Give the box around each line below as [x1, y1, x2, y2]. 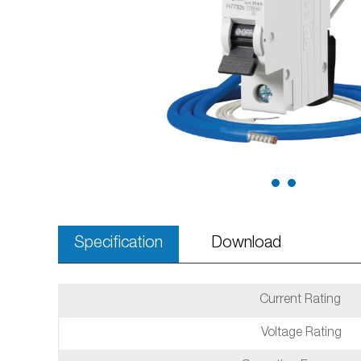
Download [211, 236, 281, 252]
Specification [74, 236, 163, 252]
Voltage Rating [258, 327, 342, 340]
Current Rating [259, 294, 341, 307]
